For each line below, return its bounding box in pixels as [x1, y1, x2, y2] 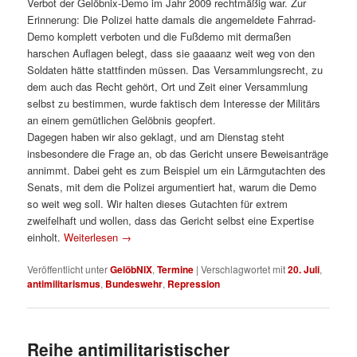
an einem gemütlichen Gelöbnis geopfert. [27, 112, 217, 127]
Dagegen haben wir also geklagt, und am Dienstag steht [27, 128, 285, 144]
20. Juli [288, 261, 320, 277]
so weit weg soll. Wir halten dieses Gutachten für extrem [27, 195, 288, 211]
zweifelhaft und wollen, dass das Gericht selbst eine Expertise [27, 212, 315, 228]
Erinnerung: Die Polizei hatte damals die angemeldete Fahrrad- [27, 11, 316, 27]
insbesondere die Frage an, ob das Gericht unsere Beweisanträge [27, 145, 329, 161]
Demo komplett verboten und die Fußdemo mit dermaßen [27, 28, 292, 44]
